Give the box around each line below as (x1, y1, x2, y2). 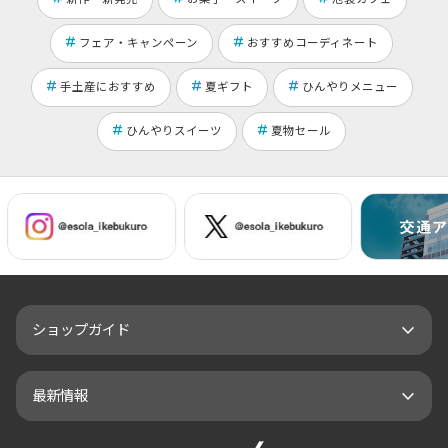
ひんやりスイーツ (126, 121, 222, 138)
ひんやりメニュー (301, 77, 398, 94)
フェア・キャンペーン (79, 33, 198, 50)
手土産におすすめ (59, 77, 156, 94)
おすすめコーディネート (247, 33, 378, 50)
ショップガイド (32, 317, 130, 339)
